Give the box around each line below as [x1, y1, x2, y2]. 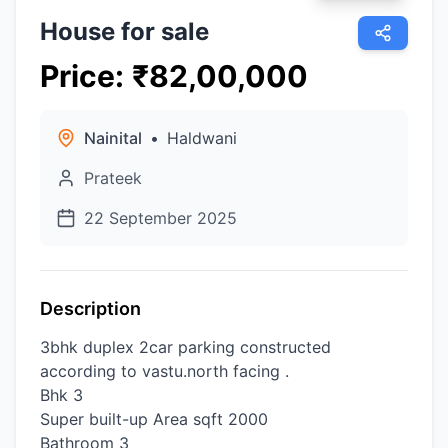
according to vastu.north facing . [40, 361, 289, 381]
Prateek [84, 168, 142, 188]
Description [40, 298, 141, 319]
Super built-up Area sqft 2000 [40, 409, 268, 429]
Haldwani [167, 128, 237, 148]
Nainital [84, 128, 142, 148]
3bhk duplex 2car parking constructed [40, 337, 331, 357]
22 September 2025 [84, 208, 237, 228]
